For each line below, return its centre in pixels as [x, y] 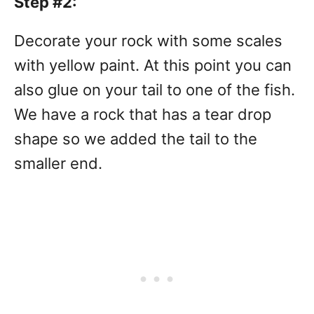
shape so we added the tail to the [136, 139]
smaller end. [58, 164]
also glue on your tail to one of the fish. [155, 90]
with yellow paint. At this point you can [153, 66]
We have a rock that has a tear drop [143, 115]
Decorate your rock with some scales [148, 41]
